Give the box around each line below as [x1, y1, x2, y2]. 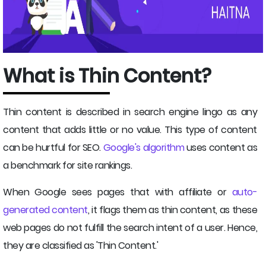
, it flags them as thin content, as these [87, 203, 258, 217]
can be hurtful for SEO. [3, 141, 103, 154]
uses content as [184, 141, 258, 154]
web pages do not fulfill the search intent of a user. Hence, [3, 221, 257, 235]
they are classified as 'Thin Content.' [3, 239, 158, 252]
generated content [3, 203, 88, 217]
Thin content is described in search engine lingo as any [3, 105, 257, 119]
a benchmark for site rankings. [3, 159, 132, 172]
